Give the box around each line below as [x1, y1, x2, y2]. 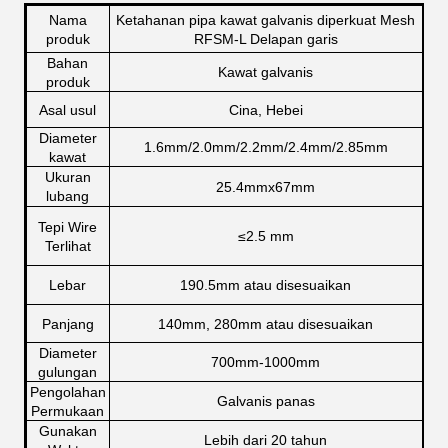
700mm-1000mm [211, 353, 320, 370]
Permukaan [31, 402, 104, 419]
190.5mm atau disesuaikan [180, 276, 351, 293]
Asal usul [39, 101, 96, 118]
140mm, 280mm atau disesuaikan [158, 315, 373, 332]
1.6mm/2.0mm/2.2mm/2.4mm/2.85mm [143, 138, 388, 155]
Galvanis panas [216, 392, 315, 409]
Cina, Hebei [228, 101, 303, 118]
